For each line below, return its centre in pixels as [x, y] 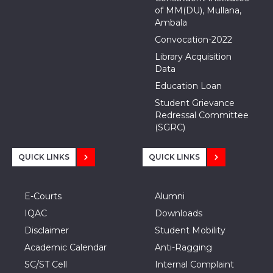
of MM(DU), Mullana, [198, 11]
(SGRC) [170, 128]
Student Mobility [190, 231]
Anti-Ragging [183, 248]
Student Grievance [195, 103]
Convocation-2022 [193, 40]
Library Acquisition [193, 57]
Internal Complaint [194, 265]
